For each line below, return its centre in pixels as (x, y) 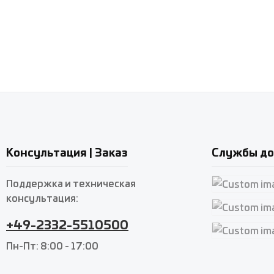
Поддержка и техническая (71, 183)
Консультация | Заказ (67, 152)
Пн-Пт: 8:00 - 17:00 (52, 245)
